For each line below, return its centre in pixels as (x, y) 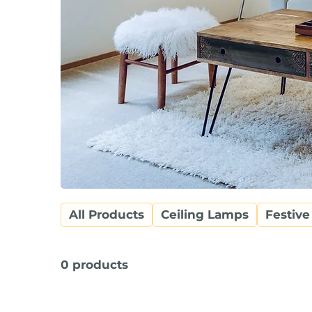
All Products (107, 215)
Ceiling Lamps (205, 215)
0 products (95, 265)
